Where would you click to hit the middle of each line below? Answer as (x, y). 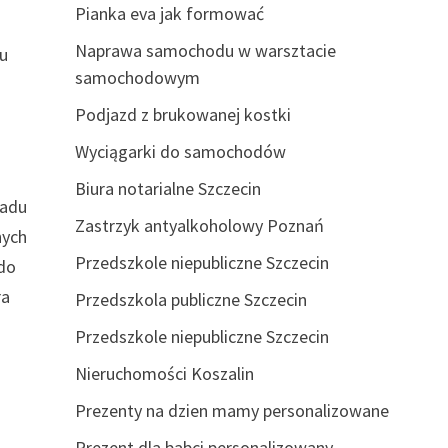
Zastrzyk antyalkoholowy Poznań (199, 225)
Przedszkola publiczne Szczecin (190, 299)
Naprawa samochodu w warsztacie (205, 50)
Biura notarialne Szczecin (167, 188)
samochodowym (137, 77)
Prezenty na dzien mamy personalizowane (231, 410)
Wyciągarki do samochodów (180, 151)
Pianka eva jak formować (169, 13)
